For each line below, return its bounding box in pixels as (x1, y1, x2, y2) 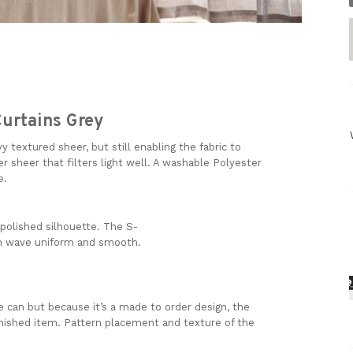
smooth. (98, 236, 141, 248)
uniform (35, 236, 77, 248)
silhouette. (46, 220, 103, 232)
